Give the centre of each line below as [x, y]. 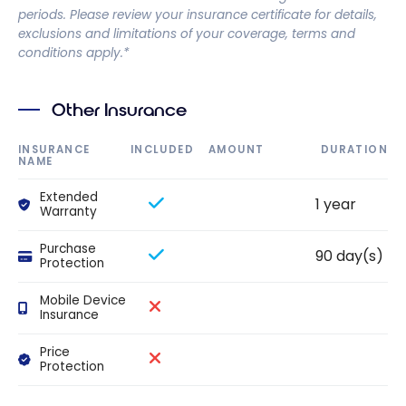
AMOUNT [237, 150]
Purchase [68, 248]
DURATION [354, 150]
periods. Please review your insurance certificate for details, [198, 14]
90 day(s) [349, 256]
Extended [68, 197]
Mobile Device [82, 300]
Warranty [68, 211]
